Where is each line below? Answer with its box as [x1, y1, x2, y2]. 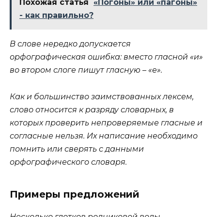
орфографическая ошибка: [10, 52, 122, 62]
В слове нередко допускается [10, 39, 131, 49]
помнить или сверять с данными [10, 144, 144, 154]
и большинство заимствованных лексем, [25, 92, 194, 101]
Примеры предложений [10, 188, 139, 200]
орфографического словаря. [10, 157, 127, 167]
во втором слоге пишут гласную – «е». [10, 65, 162, 75]
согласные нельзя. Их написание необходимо [10, 131, 198, 140]
